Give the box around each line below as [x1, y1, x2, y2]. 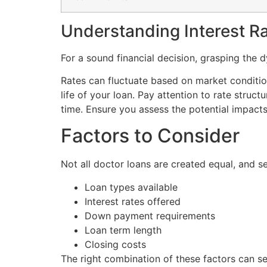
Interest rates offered [85, 195, 181, 207]
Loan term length [85, 223, 162, 236]
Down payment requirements [85, 209, 215, 222]
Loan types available [85, 181, 178, 193]
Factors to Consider [61, 124, 240, 148]
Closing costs [85, 238, 146, 250]
